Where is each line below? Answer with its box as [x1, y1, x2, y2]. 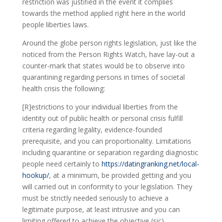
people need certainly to [22, 159, 102, 168]
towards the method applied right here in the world [22, 8, 185, 18]
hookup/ [22, 170, 49, 180]
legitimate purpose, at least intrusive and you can [22, 205, 180, 214]
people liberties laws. [22, 20, 89, 29]
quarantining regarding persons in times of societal [22, 72, 185, 82]
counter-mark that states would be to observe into [22, 61, 185, 70]
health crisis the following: [22, 84, 105, 93]
